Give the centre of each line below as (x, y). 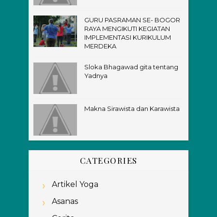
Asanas (65, 201)
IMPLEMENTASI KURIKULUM (128, 37)
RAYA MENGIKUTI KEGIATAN (127, 29)
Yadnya (96, 76)
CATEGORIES (108, 160)
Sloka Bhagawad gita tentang (131, 67)
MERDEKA (100, 46)
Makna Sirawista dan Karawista (132, 108)
